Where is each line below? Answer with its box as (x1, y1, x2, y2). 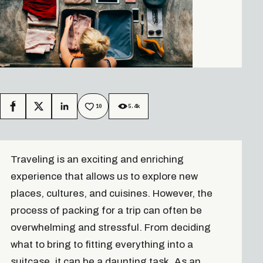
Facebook (12, 104, 45, 113)
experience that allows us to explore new (10, 171, 198, 183)
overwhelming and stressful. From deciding (10, 222, 211, 234)
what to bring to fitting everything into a (10, 239, 193, 251)
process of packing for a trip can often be (10, 205, 202, 217)
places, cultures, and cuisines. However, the (10, 188, 213, 200)
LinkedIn (63, 104, 97, 113)
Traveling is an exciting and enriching (10, 154, 184, 166)
